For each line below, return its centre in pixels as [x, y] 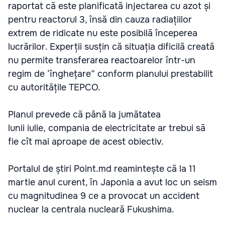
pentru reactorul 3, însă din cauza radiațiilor [100, 20]
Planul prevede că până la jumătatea [84, 115]
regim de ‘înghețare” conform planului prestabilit [110, 74]
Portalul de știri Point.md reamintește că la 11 [102, 169]
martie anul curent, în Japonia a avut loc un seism [113, 182]
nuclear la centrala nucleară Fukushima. [91, 209]
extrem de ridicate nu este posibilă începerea [103, 33]
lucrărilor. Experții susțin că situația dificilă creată [111, 47]
